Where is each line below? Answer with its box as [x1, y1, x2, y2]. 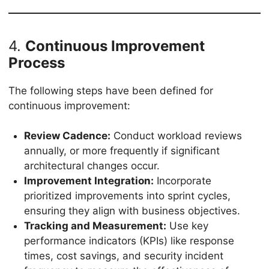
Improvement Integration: [23, 175, 154, 187]
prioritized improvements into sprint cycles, [23, 190, 231, 202]
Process [8, 53, 65, 71]
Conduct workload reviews [110, 130, 242, 142]
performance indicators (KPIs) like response [23, 235, 234, 247]
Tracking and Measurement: [23, 220, 166, 232]
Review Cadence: [23, 130, 110, 142]
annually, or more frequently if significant [23, 145, 220, 157]
